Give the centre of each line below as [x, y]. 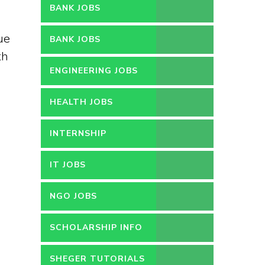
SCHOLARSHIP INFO [96, 227]
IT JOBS [67, 165]
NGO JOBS [73, 196]
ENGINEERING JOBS [93, 71]
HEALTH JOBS [81, 102]
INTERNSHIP [78, 133]
